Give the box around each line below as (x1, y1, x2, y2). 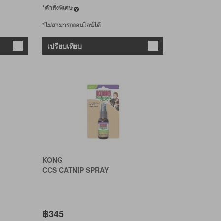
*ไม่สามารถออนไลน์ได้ (42, 20, 101, 29)
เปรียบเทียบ (47, 40, 82, 51)
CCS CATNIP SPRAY (42, 164, 109, 175)
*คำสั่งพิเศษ (42, 2, 74, 12)
